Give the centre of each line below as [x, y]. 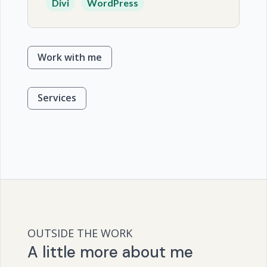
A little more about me [110, 252]
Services [57, 98]
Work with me [69, 57]
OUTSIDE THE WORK [80, 233]
